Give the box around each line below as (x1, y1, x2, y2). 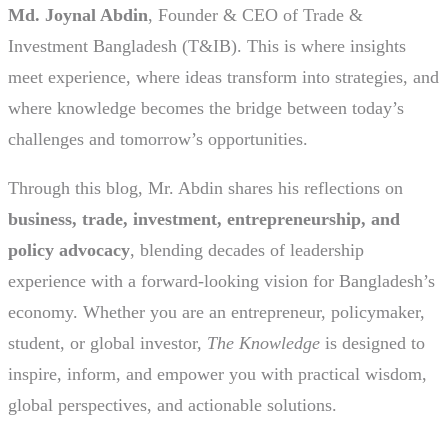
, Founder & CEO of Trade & (148, 5, 363, 26)
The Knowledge (207, 333, 320, 354)
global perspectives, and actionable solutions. (8, 395, 337, 416)
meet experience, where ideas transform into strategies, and (8, 67, 439, 88)
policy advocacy (8, 240, 130, 261)
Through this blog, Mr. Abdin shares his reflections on (8, 178, 403, 199)
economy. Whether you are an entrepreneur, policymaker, (8, 302, 425, 323)
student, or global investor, (8, 333, 207, 354)
